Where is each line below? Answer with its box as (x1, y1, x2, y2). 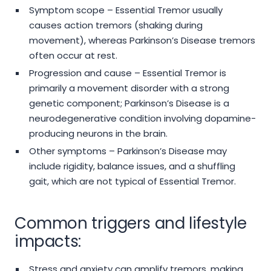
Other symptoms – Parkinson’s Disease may (28, 145, 227, 158)
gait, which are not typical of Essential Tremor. (28, 175, 236, 188)
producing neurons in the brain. (28, 127, 168, 140)
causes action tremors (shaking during (28, 19, 203, 32)
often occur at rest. (28, 49, 117, 62)
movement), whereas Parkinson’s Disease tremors (28, 34, 255, 47)
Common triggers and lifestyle (15, 212, 247, 235)
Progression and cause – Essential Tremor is (28, 67, 226, 80)
